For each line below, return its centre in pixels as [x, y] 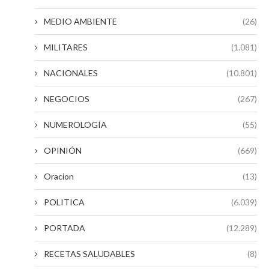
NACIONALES [71, 73]
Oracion [59, 176]
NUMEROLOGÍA [75, 125]
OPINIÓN [63, 150]
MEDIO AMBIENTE [80, 21]
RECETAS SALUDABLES [89, 254]
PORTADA [65, 228]
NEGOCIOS [67, 99]
